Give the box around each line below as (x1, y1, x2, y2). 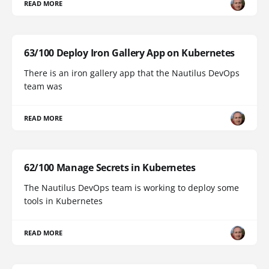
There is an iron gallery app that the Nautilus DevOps (24, 67, 240, 79)
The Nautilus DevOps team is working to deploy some (24, 182, 239, 194)
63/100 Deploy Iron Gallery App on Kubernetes (24, 46, 235, 60)
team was (24, 80, 62, 92)
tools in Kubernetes (24, 195, 103, 207)
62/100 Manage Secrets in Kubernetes (24, 161, 196, 175)
